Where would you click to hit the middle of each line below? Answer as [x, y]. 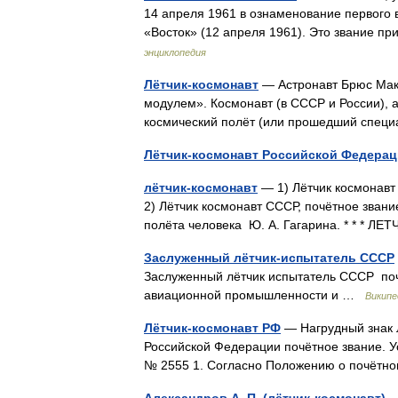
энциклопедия [175, 52]
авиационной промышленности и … [255, 295]
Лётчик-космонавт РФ [212, 328]
